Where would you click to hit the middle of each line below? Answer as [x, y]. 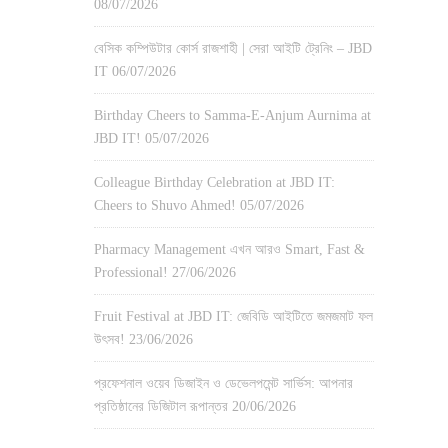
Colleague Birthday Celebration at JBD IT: [214, 182]
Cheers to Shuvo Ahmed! [165, 205]
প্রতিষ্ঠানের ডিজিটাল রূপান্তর [161, 406]
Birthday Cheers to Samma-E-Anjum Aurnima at [232, 115]
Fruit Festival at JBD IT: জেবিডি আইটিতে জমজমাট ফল [233, 316]
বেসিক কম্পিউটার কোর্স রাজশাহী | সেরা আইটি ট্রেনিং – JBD [233, 48]
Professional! [131, 272]
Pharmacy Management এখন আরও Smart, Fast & [229, 249]
